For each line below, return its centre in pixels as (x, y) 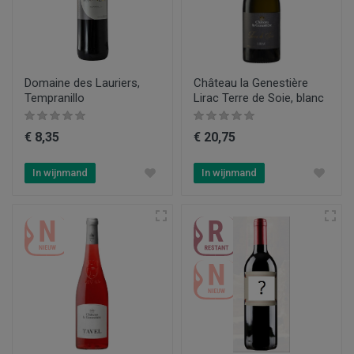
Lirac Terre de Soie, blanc (259, 98)
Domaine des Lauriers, (82, 83)
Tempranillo (55, 98)
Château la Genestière (251, 83)
